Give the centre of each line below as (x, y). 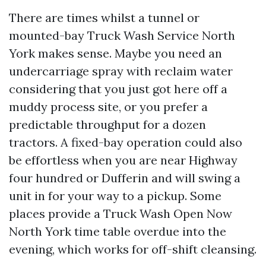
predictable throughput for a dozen (107, 124)
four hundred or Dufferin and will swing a (125, 178)
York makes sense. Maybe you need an (115, 53)
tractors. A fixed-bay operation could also (126, 142)
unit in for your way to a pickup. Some (115, 196)
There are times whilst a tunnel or (104, 18)
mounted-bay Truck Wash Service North (122, 35)
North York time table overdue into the (118, 231)
